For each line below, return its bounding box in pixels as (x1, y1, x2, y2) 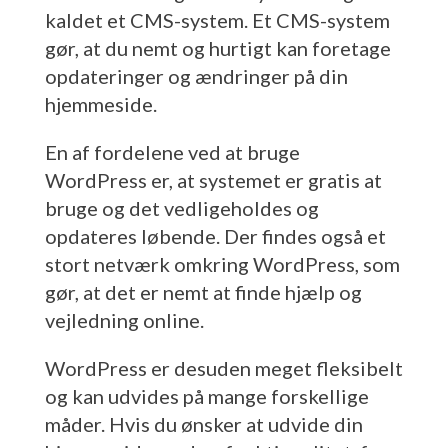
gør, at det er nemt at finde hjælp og (44, 279, 362, 304)
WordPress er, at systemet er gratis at (44, 167, 382, 192)
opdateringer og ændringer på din (44, 63, 348, 88)
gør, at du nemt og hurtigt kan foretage (44, 35, 391, 60)
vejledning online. (44, 307, 204, 332)
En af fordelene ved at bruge (44, 139, 300, 164)
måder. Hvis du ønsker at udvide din (44, 411, 363, 436)
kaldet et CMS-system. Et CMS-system (44, 7, 390, 32)
